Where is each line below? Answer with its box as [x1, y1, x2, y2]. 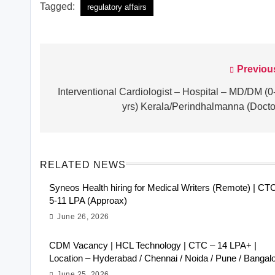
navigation [52, 87, 118, 103]
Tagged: [40, 1, 77, 12]
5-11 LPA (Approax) [49, 195, 127, 206]
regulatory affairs [87, 2, 147, 12]
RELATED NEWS [40, 160, 126, 171]
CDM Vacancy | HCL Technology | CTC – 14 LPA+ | [49, 240, 257, 251]
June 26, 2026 [57, 212, 109, 222]
